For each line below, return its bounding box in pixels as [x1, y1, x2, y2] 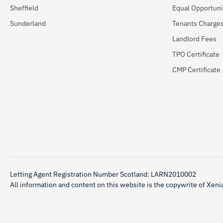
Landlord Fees [172, 34, 217, 44]
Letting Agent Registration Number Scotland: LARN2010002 [10, 170, 196, 179]
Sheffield [10, 3, 38, 13]
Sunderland [10, 19, 46, 28]
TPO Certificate [172, 50, 220, 59]
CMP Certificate [172, 65, 221, 75]
